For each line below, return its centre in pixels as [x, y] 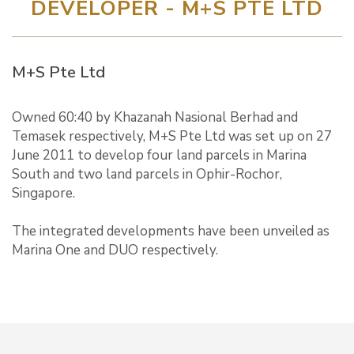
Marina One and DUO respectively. [115, 250]
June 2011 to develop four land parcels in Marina [159, 155]
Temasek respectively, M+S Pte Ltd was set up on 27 [172, 136]
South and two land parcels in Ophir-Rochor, [147, 174]
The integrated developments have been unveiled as [171, 231]
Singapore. [43, 193]
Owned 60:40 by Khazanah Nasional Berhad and [155, 117]
